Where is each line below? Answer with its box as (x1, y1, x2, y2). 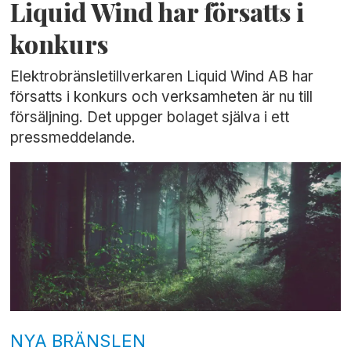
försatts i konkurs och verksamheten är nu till (10, 88, 313, 107)
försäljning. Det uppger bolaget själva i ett (10, 108, 290, 127)
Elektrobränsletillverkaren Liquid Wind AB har (10, 67, 314, 86)
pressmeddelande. (10, 128, 136, 147)
